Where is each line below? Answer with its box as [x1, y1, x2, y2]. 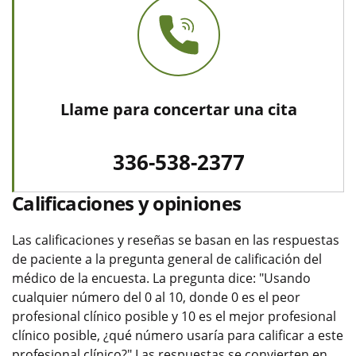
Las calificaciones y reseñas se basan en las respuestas [12, 230, 339, 249]
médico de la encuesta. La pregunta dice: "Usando [12, 269, 311, 287]
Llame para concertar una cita [60, 98, 297, 120]
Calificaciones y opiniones [12, 189, 242, 216]
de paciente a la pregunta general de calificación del [12, 250, 322, 268]
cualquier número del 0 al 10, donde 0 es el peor [12, 288, 300, 306]
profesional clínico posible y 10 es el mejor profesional [12, 307, 336, 325]
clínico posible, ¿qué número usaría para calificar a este [12, 326, 343, 344]
